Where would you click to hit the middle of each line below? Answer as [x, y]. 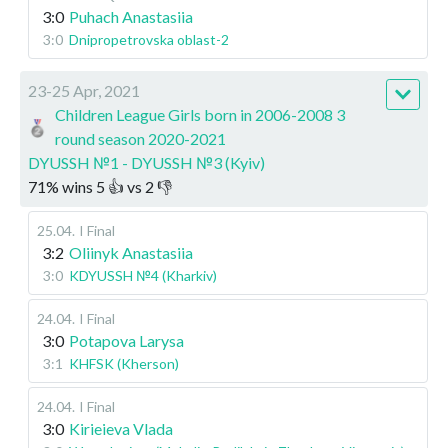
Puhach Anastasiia [131, 16]
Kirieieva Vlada [121, 428]
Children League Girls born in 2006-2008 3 [200, 114]
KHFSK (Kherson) [124, 363]
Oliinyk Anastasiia [131, 252]
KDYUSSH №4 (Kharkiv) [143, 275]
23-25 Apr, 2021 [84, 90]
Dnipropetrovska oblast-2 [149, 39]
